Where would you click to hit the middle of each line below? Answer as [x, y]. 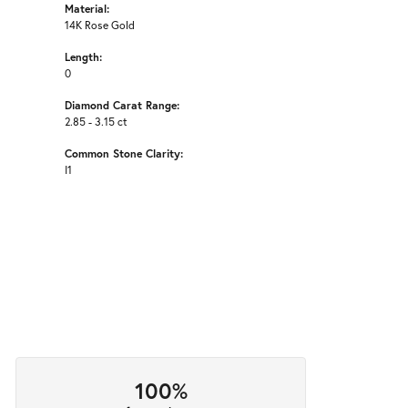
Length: [83, 57]
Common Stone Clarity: [124, 153]
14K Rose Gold [100, 25]
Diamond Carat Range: [122, 105]
